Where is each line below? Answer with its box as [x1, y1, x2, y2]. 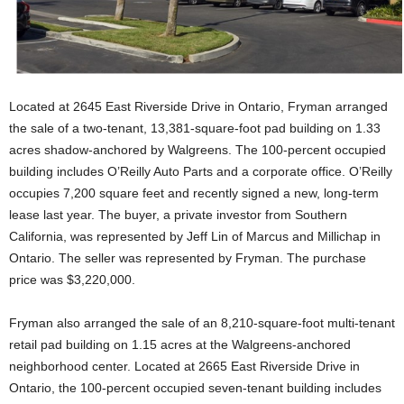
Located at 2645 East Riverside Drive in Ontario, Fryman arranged [9, 98, 388, 114]
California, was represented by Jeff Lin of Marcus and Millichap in [9, 228, 381, 243]
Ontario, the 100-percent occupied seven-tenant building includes [9, 380, 381, 395]
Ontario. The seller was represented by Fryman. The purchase [9, 250, 366, 265]
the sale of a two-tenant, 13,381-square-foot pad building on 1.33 [9, 120, 381, 135]
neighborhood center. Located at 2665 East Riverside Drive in [9, 358, 360, 373]
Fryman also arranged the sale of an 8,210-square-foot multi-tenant [9, 315, 395, 330]
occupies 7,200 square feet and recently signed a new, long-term [9, 185, 379, 200]
